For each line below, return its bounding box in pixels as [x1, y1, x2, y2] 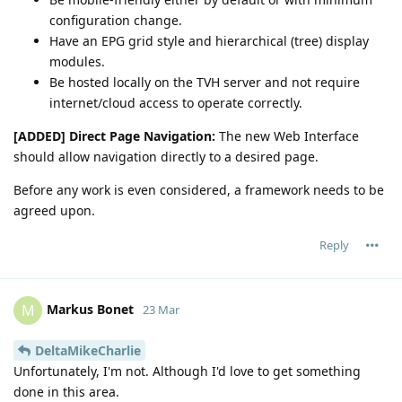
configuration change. [49, 12, 182, 30]
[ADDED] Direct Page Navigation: [13, 127, 215, 145]
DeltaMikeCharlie [35, 342, 141, 360]
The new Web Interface [215, 127, 359, 145]
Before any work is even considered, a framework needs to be [13, 181, 384, 199]
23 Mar [143, 301, 179, 319]
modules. [49, 53, 105, 71]
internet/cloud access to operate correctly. [49, 94, 302, 112]
